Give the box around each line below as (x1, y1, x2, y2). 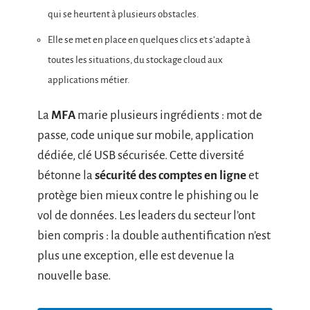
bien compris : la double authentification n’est (37, 229, 271, 242)
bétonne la (37, 169, 95, 182)
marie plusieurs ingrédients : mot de (75, 109, 262, 122)
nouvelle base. (37, 269, 111, 282)
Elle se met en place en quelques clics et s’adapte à (48, 34, 250, 45)
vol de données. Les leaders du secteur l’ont (37, 209, 255, 222)
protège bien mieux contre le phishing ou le (37, 189, 259, 202)
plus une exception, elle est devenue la (37, 249, 235, 262)
